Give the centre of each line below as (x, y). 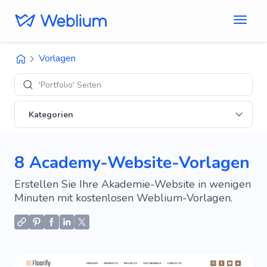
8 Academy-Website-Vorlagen (132, 163)
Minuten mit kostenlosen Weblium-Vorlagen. (123, 198)
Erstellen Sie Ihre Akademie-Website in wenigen (133, 184)
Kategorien (51, 114)
